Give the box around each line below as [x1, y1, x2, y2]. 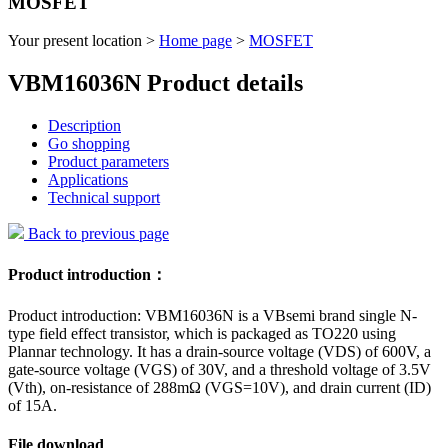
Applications [48, 171, 128, 189]
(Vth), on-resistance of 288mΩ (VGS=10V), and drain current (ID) [8, 378, 431, 396]
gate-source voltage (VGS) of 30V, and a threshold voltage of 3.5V [8, 360, 431, 378]
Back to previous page [24, 225, 169, 243]
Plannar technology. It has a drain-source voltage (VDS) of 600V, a [8, 342, 431, 360]
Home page [159, 32, 232, 50]
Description [48, 117, 121, 135]
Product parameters [48, 153, 169, 171]
